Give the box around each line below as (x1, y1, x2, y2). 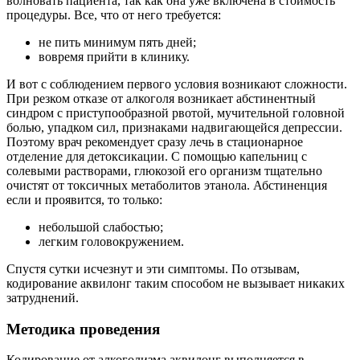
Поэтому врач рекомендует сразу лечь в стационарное (6, 134, 303, 149)
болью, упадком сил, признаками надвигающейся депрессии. (6, 120, 342, 134)
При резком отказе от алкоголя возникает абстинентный (6, 91, 316, 105)
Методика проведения (6, 320, 160, 337)
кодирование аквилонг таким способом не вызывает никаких (6, 276, 345, 290)
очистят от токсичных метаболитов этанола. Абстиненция (6, 178, 327, 192)
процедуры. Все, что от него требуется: (6, 7, 221, 22)
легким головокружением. (39, 234, 184, 248)
